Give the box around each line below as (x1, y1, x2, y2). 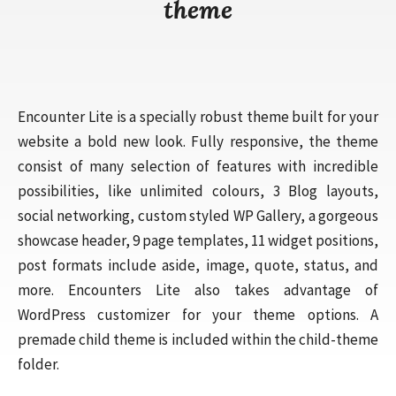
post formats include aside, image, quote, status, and (18, 255, 378, 275)
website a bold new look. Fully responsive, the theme (18, 132, 378, 151)
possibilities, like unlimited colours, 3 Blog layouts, (18, 181, 378, 201)
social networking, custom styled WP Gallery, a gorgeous (18, 206, 378, 225)
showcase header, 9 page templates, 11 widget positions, (18, 231, 378, 250)
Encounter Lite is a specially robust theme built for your (18, 107, 378, 126)
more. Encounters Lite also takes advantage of (18, 280, 378, 300)
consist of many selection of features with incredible (18, 156, 378, 176)
